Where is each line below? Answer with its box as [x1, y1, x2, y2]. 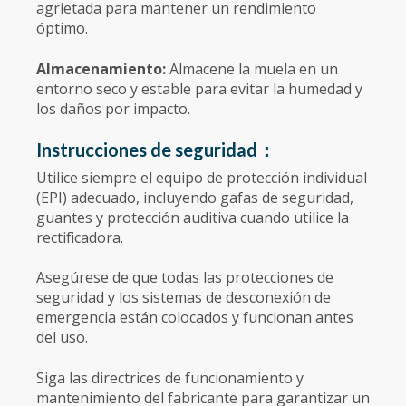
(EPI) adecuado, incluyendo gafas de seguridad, [36, 187, 353, 208]
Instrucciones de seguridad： [36, 138, 275, 160]
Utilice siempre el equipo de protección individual [36, 167, 367, 188]
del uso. [36, 327, 88, 348]
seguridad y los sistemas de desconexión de [36, 287, 331, 308]
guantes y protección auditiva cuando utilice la [36, 207, 349, 227]
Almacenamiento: [36, 58, 169, 79]
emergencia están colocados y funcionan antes [36, 307, 353, 328]
